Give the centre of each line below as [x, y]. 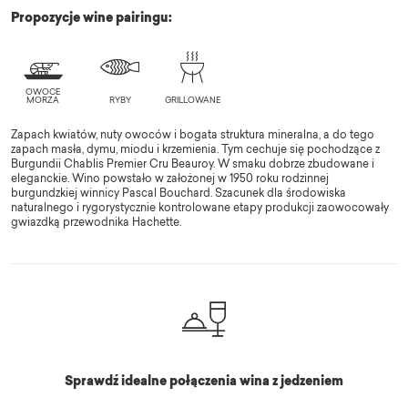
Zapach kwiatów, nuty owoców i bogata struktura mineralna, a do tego [193, 136]
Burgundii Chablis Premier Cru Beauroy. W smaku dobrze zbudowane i [193, 165]
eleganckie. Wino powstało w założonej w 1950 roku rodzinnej [170, 180]
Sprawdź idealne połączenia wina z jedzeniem [204, 382]
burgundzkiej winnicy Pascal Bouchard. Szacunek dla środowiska [178, 194]
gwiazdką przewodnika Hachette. [96, 224]
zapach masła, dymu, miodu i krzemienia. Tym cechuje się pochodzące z [195, 151]
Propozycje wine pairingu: [92, 19]
